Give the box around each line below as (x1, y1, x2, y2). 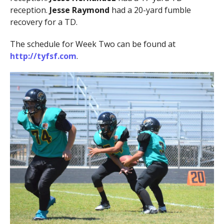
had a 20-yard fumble (109, 4, 191, 15)
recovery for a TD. (9, 16, 77, 27)
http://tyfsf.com (9, 50, 76, 61)
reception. (9, 4, 49, 15)
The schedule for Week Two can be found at (9, 38, 175, 49)
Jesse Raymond (49, 4, 109, 15)
